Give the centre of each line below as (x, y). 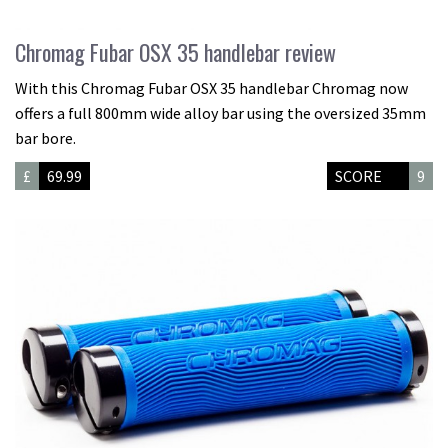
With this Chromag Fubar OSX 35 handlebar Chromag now (211, 88)
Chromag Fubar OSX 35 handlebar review (175, 52)
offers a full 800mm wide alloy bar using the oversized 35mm (220, 113)
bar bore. (45, 138)
